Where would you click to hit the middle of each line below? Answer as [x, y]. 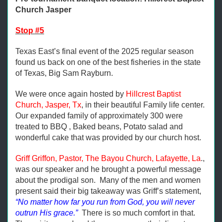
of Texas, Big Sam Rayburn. [64, 73]
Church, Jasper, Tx [48, 105]
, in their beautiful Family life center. [144, 105]
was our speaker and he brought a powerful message [108, 169]
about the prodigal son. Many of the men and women [108, 180]
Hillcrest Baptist [153, 94]
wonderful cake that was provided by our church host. [108, 138]
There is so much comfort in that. [139, 213]
